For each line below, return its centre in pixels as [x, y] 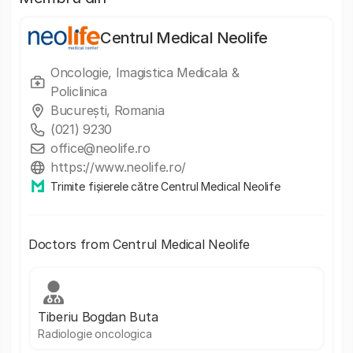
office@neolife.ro [100, 148]
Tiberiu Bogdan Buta [98, 317]
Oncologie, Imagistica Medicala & [145, 72]
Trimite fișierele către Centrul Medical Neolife [165, 186]
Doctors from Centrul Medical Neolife [139, 244]
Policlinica [79, 91]
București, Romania [108, 110]
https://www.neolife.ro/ [119, 167]
